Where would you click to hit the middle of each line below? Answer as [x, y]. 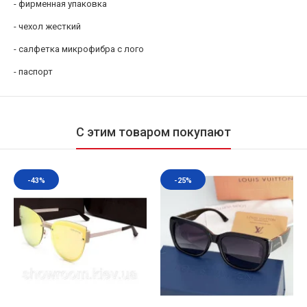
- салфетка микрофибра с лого [79, 49]
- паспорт [33, 72]
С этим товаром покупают [153, 132]
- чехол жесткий [47, 26]
